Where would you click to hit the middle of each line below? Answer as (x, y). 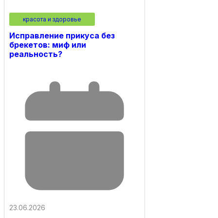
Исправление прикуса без (62, 35)
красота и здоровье (52, 19)
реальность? (36, 54)
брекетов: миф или (48, 45)
